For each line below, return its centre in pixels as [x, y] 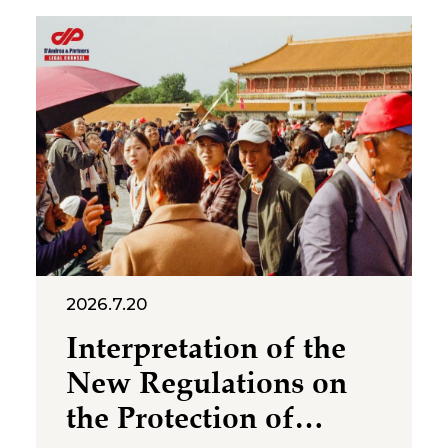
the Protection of [179, 419]
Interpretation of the [205, 349]
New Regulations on [206, 384]
